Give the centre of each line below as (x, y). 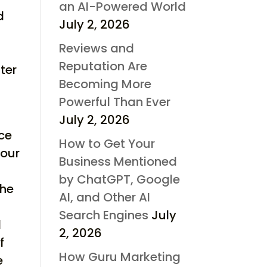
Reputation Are (103, 66)
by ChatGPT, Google (119, 179)
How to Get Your (107, 143)
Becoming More (105, 84)
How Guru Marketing (119, 257)
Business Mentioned (118, 161)
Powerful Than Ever (114, 102)
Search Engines (103, 215)
